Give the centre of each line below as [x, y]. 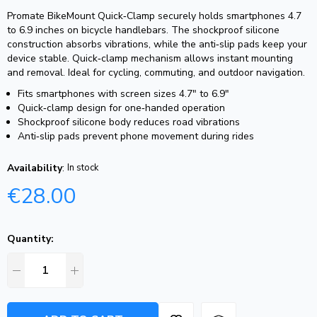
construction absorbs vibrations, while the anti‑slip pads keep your [157, 44]
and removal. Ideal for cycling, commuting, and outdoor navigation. [156, 72]
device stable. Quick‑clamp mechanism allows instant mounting [150, 58]
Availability [35, 168]
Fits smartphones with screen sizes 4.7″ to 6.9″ [123, 93]
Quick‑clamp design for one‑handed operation [121, 108]
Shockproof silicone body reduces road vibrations [129, 122]
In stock [83, 168]
